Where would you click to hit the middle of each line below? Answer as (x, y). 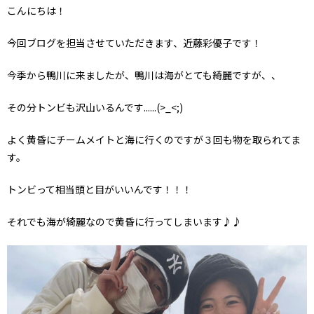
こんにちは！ (36, 10)
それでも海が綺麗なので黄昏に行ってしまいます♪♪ (124, 221)
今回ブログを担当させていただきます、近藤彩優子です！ (134, 42)
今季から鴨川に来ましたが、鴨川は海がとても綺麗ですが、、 (144, 75)
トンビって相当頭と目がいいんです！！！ (100, 189)
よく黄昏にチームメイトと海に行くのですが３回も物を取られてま (154, 139)
